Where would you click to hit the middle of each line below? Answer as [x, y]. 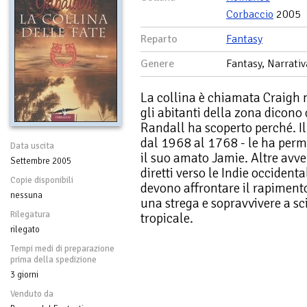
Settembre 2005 [41, 161]
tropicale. [167, 218]
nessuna [26, 195]
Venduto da [32, 294]
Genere [157, 63]
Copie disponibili [42, 180]
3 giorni [24, 274]
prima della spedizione [53, 259]
